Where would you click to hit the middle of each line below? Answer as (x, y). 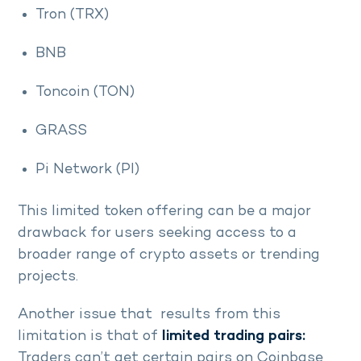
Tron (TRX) (72, 15)
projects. (48, 277)
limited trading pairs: (234, 337)
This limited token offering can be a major (164, 212)
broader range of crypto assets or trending (169, 255)
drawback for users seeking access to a (157, 234)
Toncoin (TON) (87, 93)
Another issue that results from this (149, 315)
